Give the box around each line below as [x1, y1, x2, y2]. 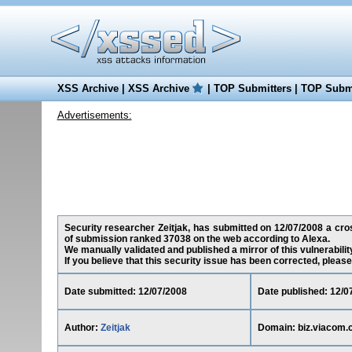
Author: [64, 322, 101, 333]
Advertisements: [57, 109, 132, 121]
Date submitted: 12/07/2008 [64, 286, 187, 297]
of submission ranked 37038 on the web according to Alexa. [64, 233, 330, 244]
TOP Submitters [213, 82, 291, 94]
